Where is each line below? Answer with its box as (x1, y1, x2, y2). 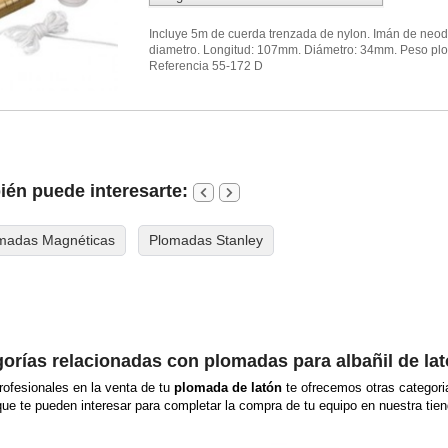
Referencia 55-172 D (149, 58, 264, 73)
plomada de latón (174, 379, 282, 395)
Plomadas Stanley (149, 231, 263, 248)
